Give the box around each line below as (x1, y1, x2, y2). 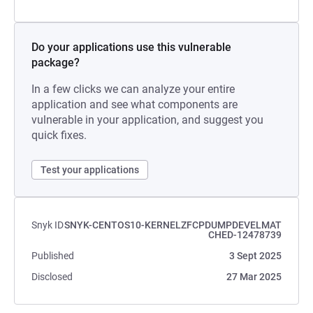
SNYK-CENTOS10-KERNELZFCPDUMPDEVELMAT (64, 219, 282, 231)
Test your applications (41, 164, 139, 175)
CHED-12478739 (208, 229, 282, 240)
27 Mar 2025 (226, 271, 282, 282)
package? (31, 56, 80, 69)
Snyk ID (31, 219, 64, 231)
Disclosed (31, 271, 73, 282)
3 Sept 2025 (229, 250, 282, 261)
